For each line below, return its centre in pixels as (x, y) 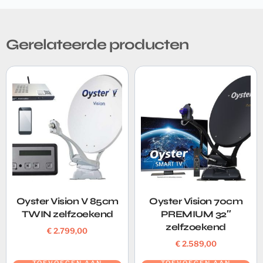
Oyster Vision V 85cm (67, 201)
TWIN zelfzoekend (67, 214)
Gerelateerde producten (97, 45)
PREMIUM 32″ (196, 214)
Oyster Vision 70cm (196, 201)
